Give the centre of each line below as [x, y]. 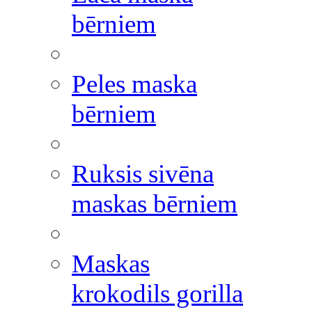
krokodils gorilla [157, 294]
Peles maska [134, 84]
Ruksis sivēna [143, 174]
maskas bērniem [155, 204]
